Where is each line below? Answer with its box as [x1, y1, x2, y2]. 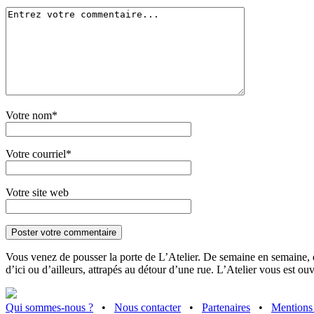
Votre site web [6, 186, 69, 198]
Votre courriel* [6, 147, 71, 160]
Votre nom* [6, 109, 57, 121]
